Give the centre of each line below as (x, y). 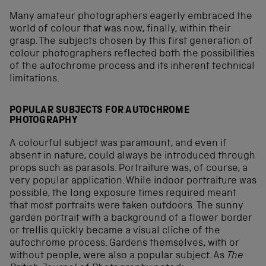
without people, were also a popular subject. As (118, 256)
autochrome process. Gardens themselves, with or (124, 244)
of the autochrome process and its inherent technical (132, 67)
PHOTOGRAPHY (44, 121)
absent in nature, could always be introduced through (132, 157)
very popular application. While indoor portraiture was (133, 182)
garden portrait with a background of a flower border (131, 219)
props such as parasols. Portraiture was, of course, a (129, 169)
